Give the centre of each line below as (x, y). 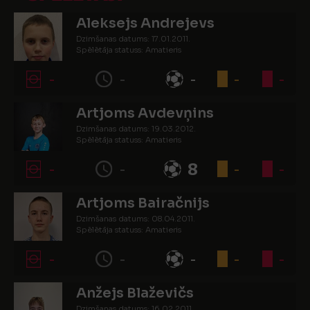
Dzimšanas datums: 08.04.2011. (136, 219)
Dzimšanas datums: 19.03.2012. (136, 129)
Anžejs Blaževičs (135, 293)
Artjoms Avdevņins (145, 113)
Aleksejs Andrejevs (145, 23)
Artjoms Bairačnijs (143, 203)
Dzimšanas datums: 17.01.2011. (133, 39)
